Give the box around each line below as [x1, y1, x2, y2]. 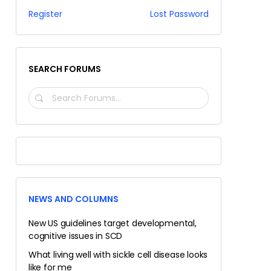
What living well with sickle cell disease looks [28, 249, 208, 261]
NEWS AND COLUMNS [28, 193, 119, 205]
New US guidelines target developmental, [28, 217, 197, 229]
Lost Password [150, 8, 209, 20]
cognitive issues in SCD [28, 230, 123, 242]
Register [28, 8, 62, 20]
